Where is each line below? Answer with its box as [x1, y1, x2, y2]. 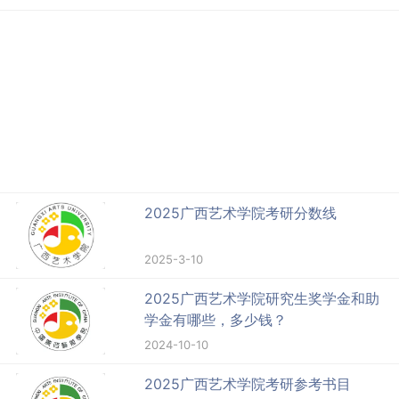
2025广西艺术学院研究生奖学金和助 [144, 289, 380, 307]
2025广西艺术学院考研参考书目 [144, 374, 352, 393]
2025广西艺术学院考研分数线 [144, 203, 338, 222]
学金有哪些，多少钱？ [144, 310, 288, 329]
